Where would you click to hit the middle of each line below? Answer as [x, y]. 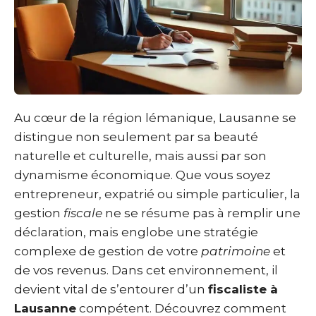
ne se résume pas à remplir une [201, 213]
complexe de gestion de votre [108, 251]
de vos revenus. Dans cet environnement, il [146, 270]
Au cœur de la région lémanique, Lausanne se [155, 118]
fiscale [83, 213]
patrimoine [236, 251]
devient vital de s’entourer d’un [111, 289]
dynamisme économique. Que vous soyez [142, 175]
